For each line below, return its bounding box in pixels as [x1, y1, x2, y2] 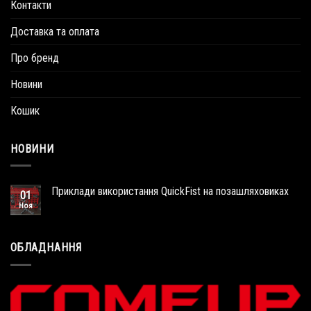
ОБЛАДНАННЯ [10, 241, 82, 255]
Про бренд [10, 51, 59, 65]
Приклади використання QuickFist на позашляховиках [51, 185, 289, 199]
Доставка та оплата [10, 24, 99, 38]
